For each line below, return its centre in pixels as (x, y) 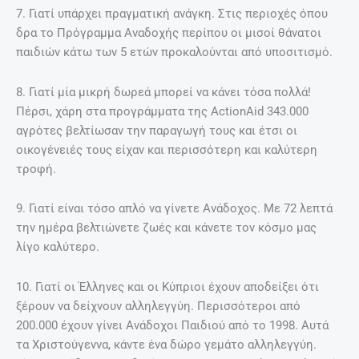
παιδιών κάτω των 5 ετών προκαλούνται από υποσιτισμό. (174, 52)
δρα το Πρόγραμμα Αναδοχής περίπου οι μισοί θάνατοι (169, 32)
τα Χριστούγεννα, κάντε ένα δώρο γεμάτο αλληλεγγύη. (166, 344)
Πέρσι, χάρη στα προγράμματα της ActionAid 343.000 (162, 111)
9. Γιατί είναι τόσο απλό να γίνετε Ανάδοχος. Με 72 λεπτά (174, 209)
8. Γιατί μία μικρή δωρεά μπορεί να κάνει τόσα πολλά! (163, 92)
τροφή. (36, 169)
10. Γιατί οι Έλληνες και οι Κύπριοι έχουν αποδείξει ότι (167, 286)
